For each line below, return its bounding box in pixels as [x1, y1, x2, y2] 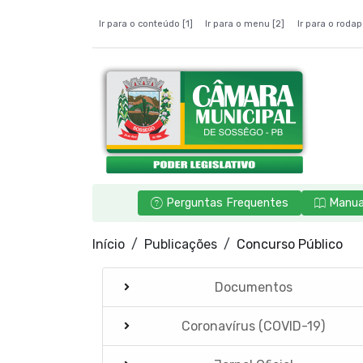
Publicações [144, 237, 217, 252]
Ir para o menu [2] [205, 18, 285, 29]
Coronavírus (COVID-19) [181, 318, 326, 334]
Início [92, 237, 125, 252]
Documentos [214, 279, 293, 295]
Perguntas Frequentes [165, 196, 288, 210]
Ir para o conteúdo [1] [98, 18, 193, 29]
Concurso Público [237, 237, 343, 252]
